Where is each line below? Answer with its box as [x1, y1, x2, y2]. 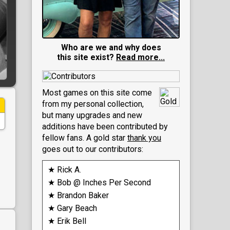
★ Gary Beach [48, 203, 97, 213]
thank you [127, 132, 161, 143]
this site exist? [57, 52, 116, 62]
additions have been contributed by [42, 121, 168, 131]
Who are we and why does [61, 42, 161, 52]
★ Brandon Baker [48, 190, 109, 200]
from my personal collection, [42, 99, 144, 109]
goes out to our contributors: [42, 144, 143, 154]
